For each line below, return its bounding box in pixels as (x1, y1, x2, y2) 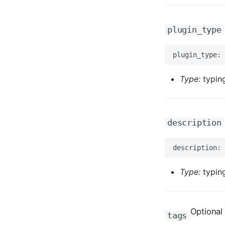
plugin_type (167, 25, 221, 35)
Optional (190, 206, 222, 217)
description (167, 118, 221, 128)
